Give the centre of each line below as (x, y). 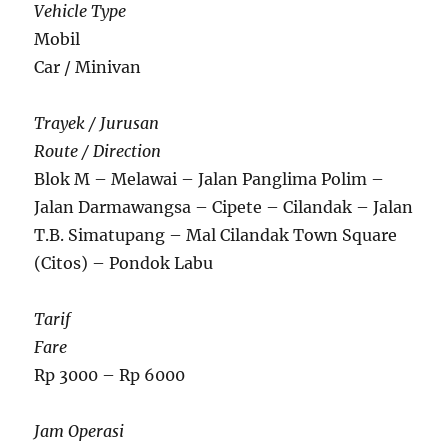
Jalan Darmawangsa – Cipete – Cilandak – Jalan (224, 206)
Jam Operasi (79, 430)
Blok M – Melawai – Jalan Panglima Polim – (209, 178)
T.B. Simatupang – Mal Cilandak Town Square (216, 234)
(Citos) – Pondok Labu (124, 262)
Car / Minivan (88, 66)
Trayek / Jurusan (97, 122)
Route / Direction (98, 150)
